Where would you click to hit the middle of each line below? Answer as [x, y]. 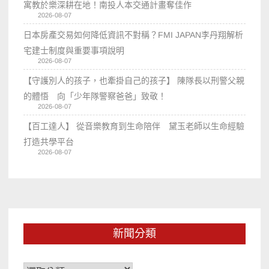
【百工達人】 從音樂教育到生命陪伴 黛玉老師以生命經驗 [134, 126]
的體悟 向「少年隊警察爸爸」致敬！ [95, 96]
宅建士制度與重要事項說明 [74, 50]
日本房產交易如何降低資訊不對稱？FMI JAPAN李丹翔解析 [134, 35]
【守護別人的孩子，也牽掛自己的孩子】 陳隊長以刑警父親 [134, 80]
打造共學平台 [49, 141]
